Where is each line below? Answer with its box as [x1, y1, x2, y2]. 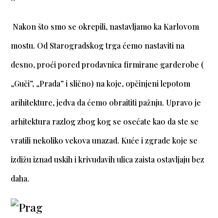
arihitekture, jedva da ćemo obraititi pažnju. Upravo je [11, 97, 201, 108]
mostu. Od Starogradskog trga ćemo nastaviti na [11, 40, 185, 51]
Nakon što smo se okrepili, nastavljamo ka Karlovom [11, 21, 200, 32]
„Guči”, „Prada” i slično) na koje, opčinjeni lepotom [11, 78, 191, 89]
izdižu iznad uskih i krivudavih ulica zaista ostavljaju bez [11, 154, 205, 165]
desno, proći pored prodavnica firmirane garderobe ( [11, 59, 204, 70]
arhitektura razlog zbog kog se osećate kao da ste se [11, 116, 199, 127]
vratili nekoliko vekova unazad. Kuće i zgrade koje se [11, 135, 198, 146]
